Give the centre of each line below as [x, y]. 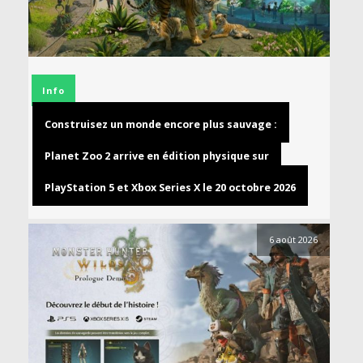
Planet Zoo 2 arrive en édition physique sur [157, 156]
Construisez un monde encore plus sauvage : [161, 125]
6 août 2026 [293, 240]
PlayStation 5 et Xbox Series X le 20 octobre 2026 [170, 188]
